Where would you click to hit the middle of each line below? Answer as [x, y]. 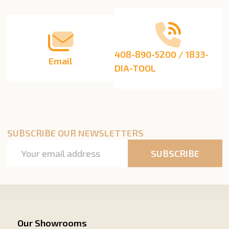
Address [24, 160]
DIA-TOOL [135, 68]
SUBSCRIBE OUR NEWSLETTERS [75, 133]
